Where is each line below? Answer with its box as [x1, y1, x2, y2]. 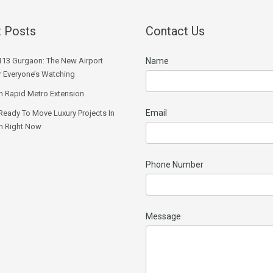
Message [146, 211, 181, 221]
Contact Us [146, 23, 205, 38]
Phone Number [146, 159, 204, 169]
